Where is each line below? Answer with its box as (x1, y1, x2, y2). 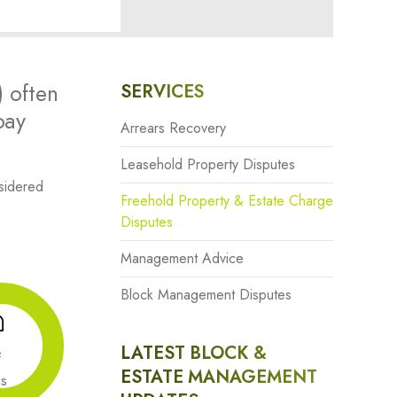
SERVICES (121, 79, 205, 105)
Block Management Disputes (121, 284, 292, 305)
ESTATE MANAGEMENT (121, 364, 317, 390)
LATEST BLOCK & (121, 340, 267, 366)
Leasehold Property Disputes (121, 154, 295, 175)
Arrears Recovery (121, 118, 226, 138)
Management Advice (121, 248, 244, 269)
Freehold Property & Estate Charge (121, 191, 333, 211)
